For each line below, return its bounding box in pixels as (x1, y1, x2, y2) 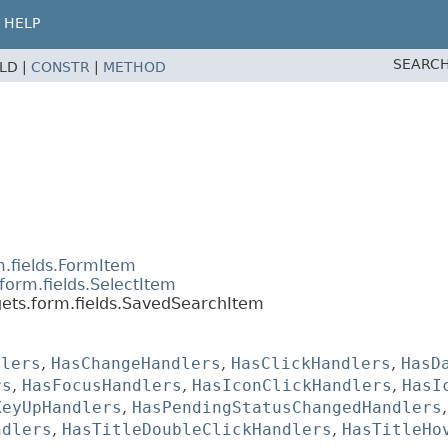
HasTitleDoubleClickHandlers (62, 420, 332, 440)
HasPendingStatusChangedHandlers (132, 398, 442, 418)
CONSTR (31, 59, 90, 76)
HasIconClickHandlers (192, 376, 392, 396)
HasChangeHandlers (51, 354, 221, 374)
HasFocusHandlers (22, 376, 182, 396)
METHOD (103, 59, 166, 76)
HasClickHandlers (231, 354, 391, 374)
